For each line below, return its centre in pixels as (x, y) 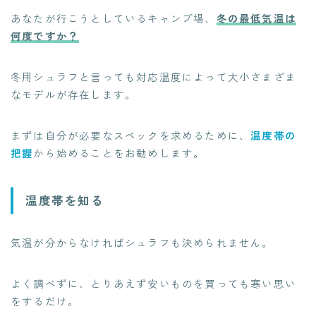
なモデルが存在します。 (74, 94)
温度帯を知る (65, 201)
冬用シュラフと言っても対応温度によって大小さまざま (153, 76)
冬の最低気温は (256, 18)
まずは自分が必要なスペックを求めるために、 (131, 135)
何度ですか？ (45, 35)
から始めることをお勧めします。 (119, 152)
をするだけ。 (45, 301)
